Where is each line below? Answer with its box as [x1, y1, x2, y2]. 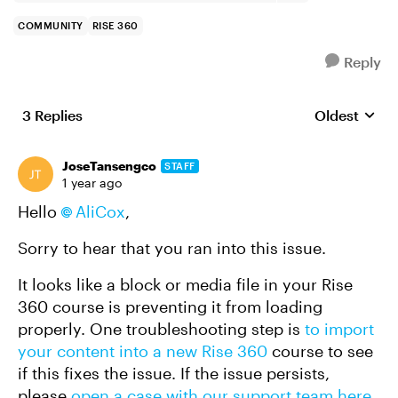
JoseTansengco [62, 158, 156, 173]
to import [305, 319, 374, 338]
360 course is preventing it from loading [18, 297, 322, 316]
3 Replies [22, 107, 83, 123]
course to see [267, 341, 373, 361]
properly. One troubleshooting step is [18, 319, 305, 338]
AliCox [76, 202, 125, 221]
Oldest [314, 107, 359, 123]
